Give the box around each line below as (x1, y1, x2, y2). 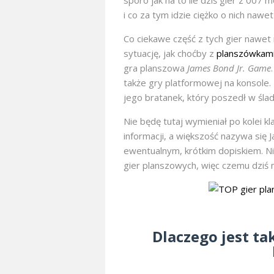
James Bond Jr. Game (187, 62, 271, 75)
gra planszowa (124, 62, 187, 75)
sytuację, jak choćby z (124, 47, 217, 60)
